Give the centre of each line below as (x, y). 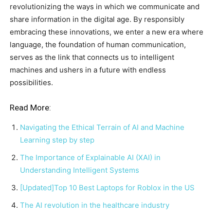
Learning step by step (57, 140)
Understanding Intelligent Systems (80, 170)
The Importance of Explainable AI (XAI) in (90, 157)
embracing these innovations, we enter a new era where (107, 32)
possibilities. (31, 82)
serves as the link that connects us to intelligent (92, 57)
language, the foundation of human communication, (98, 44)
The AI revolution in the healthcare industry (96, 205)
